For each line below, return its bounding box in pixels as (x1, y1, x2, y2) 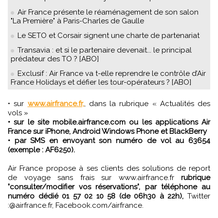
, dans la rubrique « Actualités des (84, 99, 210, 108)
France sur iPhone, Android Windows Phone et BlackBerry (8, 127, 207, 136)
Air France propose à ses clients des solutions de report (8, 164, 210, 173)
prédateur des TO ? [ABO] (11, 54, 99, 63)
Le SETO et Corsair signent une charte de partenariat (18, 31, 200, 40)
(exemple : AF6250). (8, 145, 75, 154)
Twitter (183, 192, 211, 200)
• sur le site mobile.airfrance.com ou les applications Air (8, 118, 210, 127)
